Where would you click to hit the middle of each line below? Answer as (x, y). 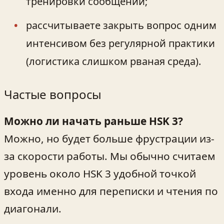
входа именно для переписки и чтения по (111, 191)
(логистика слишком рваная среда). (113, 61)
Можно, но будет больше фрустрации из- (109, 138)
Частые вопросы (53, 94)
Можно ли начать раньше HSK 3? (93, 121)
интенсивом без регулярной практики (120, 43)
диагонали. (33, 208)
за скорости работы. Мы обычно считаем (110, 156)
